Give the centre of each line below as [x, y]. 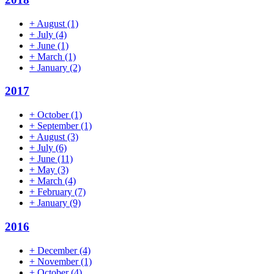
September [59, 126]
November [59, 261]
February [56, 192]
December [58, 250]
